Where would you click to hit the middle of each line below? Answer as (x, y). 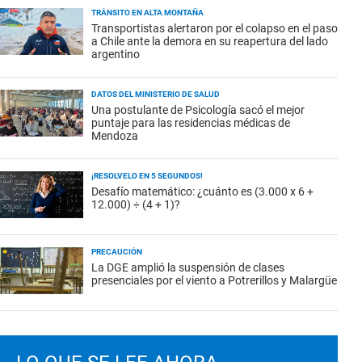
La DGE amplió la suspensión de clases (188, 267)
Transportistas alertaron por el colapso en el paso (215, 28)
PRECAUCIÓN (117, 252)
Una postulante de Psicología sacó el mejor (198, 110)
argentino (116, 54)
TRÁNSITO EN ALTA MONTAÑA (147, 13)
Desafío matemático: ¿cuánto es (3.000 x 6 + (202, 192)
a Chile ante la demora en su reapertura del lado (210, 41)
